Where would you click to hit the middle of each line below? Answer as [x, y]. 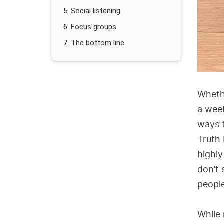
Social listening [96, 11]
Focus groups [94, 27]
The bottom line [98, 43]
